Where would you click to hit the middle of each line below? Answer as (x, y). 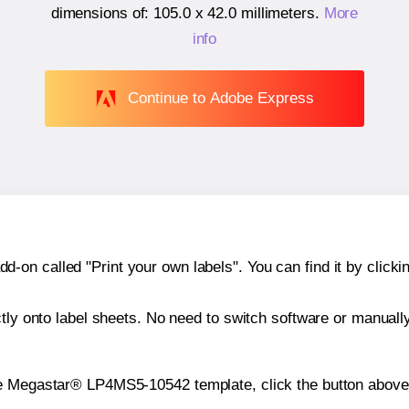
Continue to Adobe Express (220, 98)
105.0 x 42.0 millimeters (234, 14)
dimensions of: (102, 14)
